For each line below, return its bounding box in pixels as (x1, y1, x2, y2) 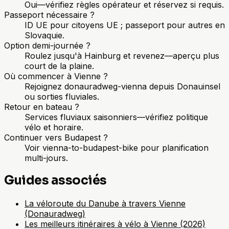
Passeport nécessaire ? (4, 9, 95, 20)
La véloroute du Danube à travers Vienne (25, 198, 186, 209)
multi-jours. (25, 152, 68, 163)
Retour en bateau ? (4, 101, 79, 112)
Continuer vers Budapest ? (4, 132, 108, 143)
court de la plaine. (25, 60, 94, 71)
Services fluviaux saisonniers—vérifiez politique (25, 111, 208, 122)
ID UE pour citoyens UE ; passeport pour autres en (25, 19, 225, 30)
